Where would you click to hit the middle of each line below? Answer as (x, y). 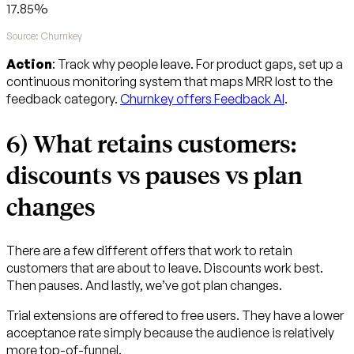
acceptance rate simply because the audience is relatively (170, 333)
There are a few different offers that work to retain (149, 250)
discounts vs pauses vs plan (154, 175)
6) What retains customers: (151, 143)
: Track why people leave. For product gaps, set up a (198, 64)
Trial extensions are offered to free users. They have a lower (175, 315)
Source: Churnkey (44, 36)
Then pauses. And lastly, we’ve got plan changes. (144, 285)
